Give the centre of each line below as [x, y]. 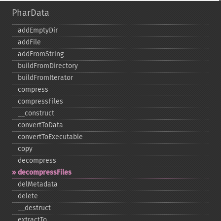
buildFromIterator [45, 78]
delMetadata [38, 184]
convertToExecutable [50, 137]
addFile [29, 42]
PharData [31, 13]
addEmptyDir [38, 30]
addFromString [41, 54]
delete [28, 196]
